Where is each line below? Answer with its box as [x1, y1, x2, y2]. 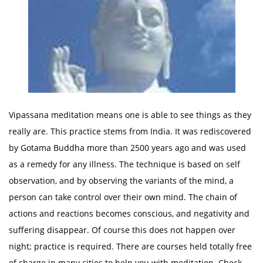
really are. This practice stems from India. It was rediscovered [9, 126, 251, 137]
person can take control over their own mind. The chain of [9, 191, 237, 203]
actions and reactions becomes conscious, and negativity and [9, 208, 249, 219]
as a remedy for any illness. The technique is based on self [9, 159, 240, 170]
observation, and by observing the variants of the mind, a [9, 175, 234, 186]
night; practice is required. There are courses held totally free [9, 241, 252, 252]
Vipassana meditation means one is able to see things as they [9, 109, 251, 120]
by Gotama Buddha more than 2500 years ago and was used [9, 142, 246, 153]
